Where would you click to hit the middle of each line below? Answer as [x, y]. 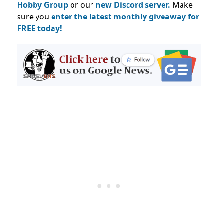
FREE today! [40, 28]
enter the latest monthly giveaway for [125, 17]
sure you [34, 17]
